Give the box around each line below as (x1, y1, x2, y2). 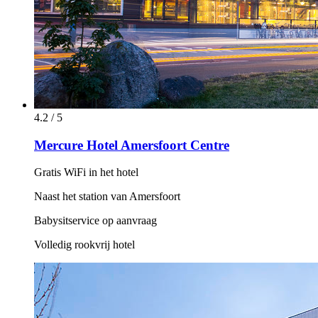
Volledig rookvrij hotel (34, 238, 135, 251)
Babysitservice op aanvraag (34, 214, 157, 227)
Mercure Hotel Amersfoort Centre (34, 137, 229, 153)
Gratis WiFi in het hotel (34, 166, 138, 179)
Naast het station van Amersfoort (34, 190, 180, 203)
